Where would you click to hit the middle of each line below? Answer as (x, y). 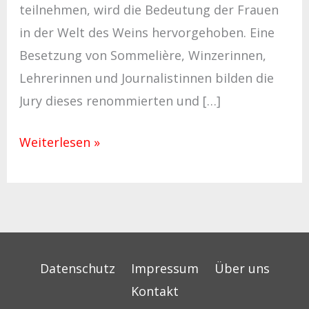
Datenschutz (77, 268)
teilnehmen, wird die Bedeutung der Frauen (149, 10)
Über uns (242, 268)
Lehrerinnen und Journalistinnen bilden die (146, 78)
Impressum (165, 268)
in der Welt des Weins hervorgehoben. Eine (147, 33)
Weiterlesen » (59, 142)
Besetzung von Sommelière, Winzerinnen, (142, 56)
